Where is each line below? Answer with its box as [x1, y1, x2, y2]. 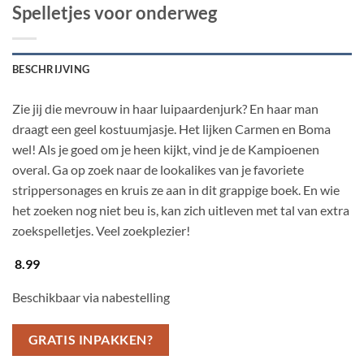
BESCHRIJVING [12, 62, 90, 76]
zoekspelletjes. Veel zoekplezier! [12, 222, 190, 238]
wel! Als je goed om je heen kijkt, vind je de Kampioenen [12, 141, 319, 157]
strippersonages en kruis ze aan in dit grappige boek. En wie [12, 181, 340, 197]
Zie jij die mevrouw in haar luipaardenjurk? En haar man [12, 100, 318, 116]
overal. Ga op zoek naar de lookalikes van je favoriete [12, 161, 304, 177]
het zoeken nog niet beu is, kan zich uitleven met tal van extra [12, 201, 349, 218]
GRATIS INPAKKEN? [28, 332, 154, 348]
